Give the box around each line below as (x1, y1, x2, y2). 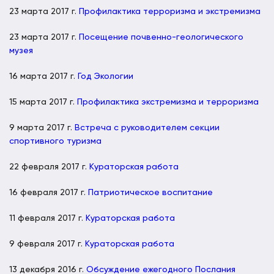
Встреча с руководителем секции (75, 123, 220, 132)
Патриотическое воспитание (88, 188, 213, 197)
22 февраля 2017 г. (9, 162, 89, 171)
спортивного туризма (9, 136, 102, 146)
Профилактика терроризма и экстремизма (79, 7, 261, 16)
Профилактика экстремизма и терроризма (77, 97, 259, 106)
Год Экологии (78, 72, 133, 81)
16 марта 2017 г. (9, 72, 78, 81)
